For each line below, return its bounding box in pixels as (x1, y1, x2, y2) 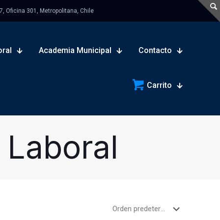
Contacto (138, 46, 172, 55)
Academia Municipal (39, 46, 111, 55)
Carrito (147, 80, 172, 90)
